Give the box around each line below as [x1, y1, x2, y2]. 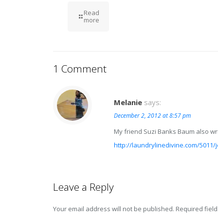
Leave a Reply [53, 180, 114, 194]
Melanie [114, 97, 142, 107]
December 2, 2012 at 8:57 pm [114, 111, 191, 120]
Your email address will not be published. [53, 204, 174, 213]
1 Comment [53, 62, 107, 75]
